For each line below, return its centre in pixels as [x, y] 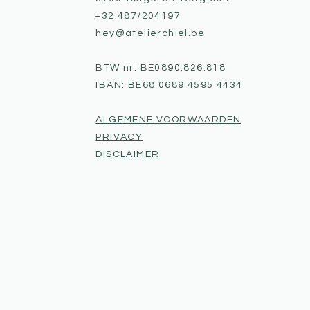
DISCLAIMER [128, 154]
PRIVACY [119, 137]
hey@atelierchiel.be [151, 33]
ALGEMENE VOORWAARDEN [168, 120]
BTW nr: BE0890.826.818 [161, 68]
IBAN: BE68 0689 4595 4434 [169, 85]
